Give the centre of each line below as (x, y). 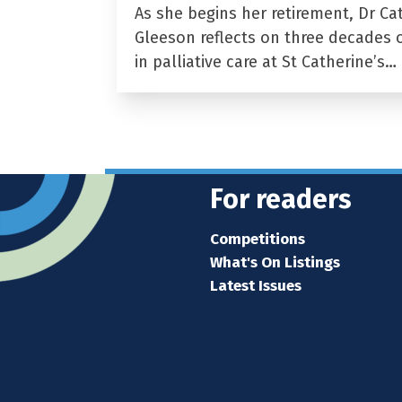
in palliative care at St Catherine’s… (265, 61)
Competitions (258, 239)
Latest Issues (256, 285)
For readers (281, 199)
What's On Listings (275, 262)
